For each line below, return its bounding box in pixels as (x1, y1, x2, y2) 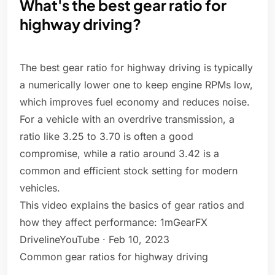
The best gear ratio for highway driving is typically (20, 61, 253, 74)
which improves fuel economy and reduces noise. (20, 96, 250, 109)
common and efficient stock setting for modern (20, 165, 238, 177)
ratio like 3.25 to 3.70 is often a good (20, 130, 193, 143)
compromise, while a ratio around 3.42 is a (20, 147, 219, 160)
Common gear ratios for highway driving (20, 250, 208, 263)
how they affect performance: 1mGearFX (20, 216, 207, 229)
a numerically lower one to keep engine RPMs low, (20, 79, 253, 91)
